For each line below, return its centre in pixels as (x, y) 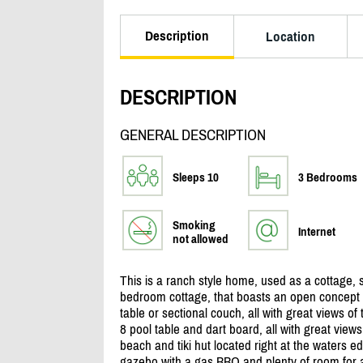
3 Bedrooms (327, 177)
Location (290, 36)
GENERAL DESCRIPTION (192, 135)
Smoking (194, 225)
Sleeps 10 (195, 177)
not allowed (200, 239)
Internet (316, 232)
